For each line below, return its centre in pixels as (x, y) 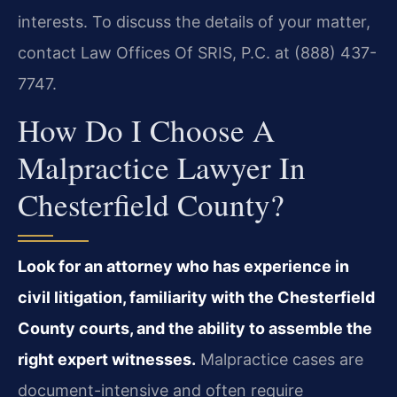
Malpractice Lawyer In (162, 167)
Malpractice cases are (280, 360)
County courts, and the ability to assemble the (195, 329)
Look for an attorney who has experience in (183, 267)
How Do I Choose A (146, 130)
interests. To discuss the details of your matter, (194, 22)
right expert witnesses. (107, 360)
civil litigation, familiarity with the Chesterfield (196, 298)
